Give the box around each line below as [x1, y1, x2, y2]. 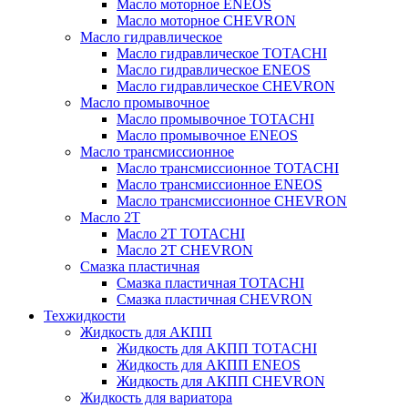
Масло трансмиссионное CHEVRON [117, 192, 347, 209]
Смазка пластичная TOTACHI [117, 274, 304, 291]
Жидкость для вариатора [80, 389, 232, 405]
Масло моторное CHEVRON [117, 12, 296, 28]
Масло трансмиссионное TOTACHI [117, 159, 339, 176]
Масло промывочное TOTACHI [117, 110, 314, 127]
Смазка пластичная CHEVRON [117, 291, 312, 307]
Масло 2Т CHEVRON [117, 241, 253, 258]
